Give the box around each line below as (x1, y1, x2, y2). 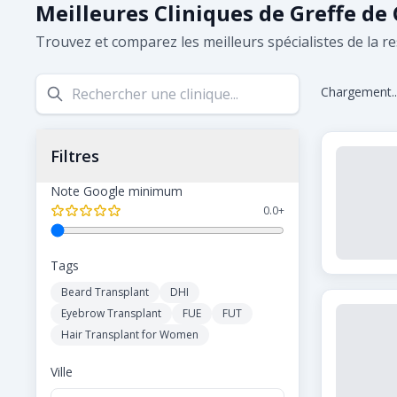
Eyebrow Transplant (61, 306, 161, 321)
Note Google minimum (51, 183, 183, 199)
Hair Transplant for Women (61, 327, 198, 342)
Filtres (51, 145, 99, 167)
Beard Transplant (61, 284, 149, 300)
